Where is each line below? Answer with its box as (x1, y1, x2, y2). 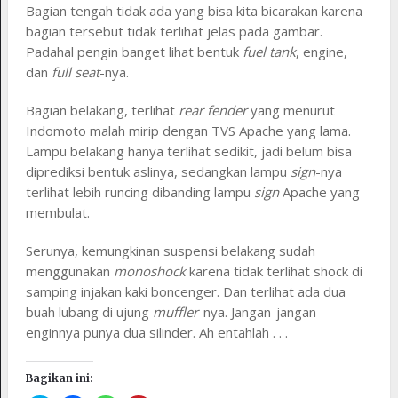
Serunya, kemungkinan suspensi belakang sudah (25, 242, 315, 260)
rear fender (178, 101, 247, 120)
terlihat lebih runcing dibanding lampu (25, 183, 254, 202)
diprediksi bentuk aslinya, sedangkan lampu (25, 163, 291, 181)
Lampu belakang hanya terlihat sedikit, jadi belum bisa (25, 142, 352, 161)
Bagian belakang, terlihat (25, 101, 179, 120)
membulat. (25, 203, 90, 222)
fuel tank (242, 43, 296, 61)
